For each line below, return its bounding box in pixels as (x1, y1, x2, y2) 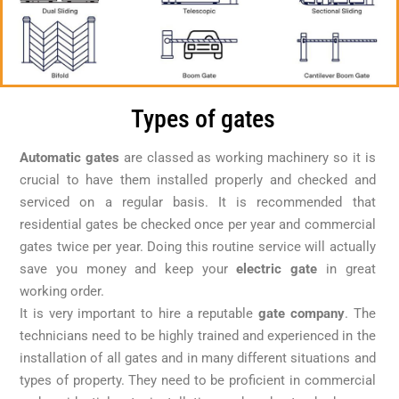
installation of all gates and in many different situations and (20, 350, 376, 367)
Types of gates (131, 103, 276, 134)
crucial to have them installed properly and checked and (20, 172, 376, 189)
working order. (20, 283, 105, 300)
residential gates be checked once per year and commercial (20, 216, 376, 233)
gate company (258, 305, 345, 322)
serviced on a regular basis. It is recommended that (20, 194, 376, 211)
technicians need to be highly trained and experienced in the (20, 328, 376, 345)
